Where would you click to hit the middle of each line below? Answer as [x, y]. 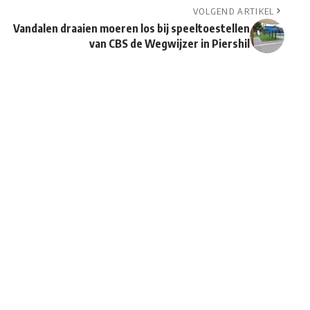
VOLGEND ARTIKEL [234, 11]
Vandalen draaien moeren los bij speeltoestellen [131, 29]
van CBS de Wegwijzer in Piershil [169, 44]
